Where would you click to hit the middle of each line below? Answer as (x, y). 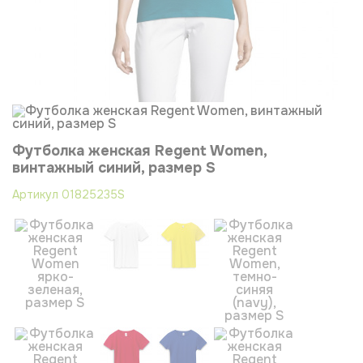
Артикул (37, 194)
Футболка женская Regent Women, (139, 150)
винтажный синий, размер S (114, 167)
